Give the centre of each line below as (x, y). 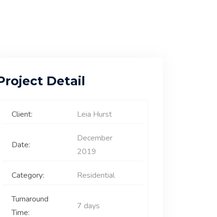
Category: (28, 175)
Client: (22, 114)
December (95, 138)
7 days (89, 206)
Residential (96, 175)
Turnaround (30, 199)
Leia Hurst (95, 114)
